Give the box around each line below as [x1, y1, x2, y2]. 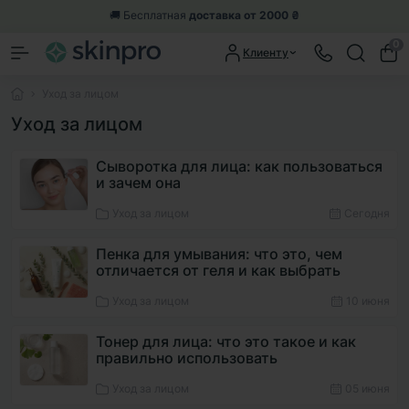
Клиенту [243, 45, 288, 59]
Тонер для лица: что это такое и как [96, 332, 357, 351]
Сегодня [344, 206, 390, 220]
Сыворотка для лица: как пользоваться [96, 157, 383, 175]
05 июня [345, 382, 390, 395]
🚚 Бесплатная [110, 8, 189, 22]
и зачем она [96, 173, 182, 192]
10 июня [346, 294, 390, 308]
